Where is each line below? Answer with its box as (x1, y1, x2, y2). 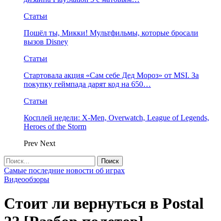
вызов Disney (24, 37, 68, 46)
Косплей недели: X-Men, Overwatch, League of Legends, (24, 113, 209, 122)
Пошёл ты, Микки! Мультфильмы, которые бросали (24, 29, 198, 37)
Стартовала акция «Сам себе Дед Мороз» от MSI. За (24, 71, 199, 79)
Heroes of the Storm (24, 122, 86, 131)
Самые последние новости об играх (4, 166, 125, 175)
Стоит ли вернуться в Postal (4, 194, 204, 213)
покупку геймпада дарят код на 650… (24, 80, 151, 88)
